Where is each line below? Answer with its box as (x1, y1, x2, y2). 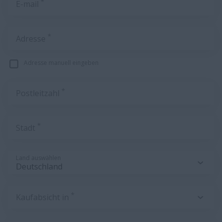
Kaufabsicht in (16, 192, 71, 203)
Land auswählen (16, 154, 61, 162)
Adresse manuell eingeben (24, 58, 99, 67)
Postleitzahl (16, 88, 61, 99)
